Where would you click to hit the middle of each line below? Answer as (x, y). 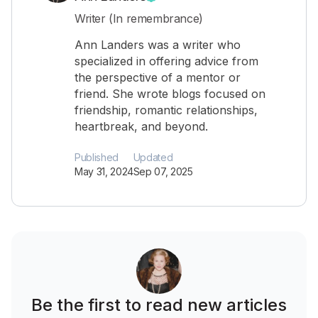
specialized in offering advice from (166, 61)
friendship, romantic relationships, (166, 110)
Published (97, 157)
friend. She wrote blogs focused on (170, 94)
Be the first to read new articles (159, 305)
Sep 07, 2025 (163, 171)
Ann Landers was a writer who (158, 45)
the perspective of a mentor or (158, 77)
